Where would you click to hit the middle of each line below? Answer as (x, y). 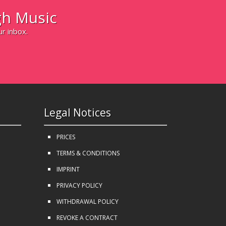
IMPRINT (68, 169)
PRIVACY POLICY (80, 186)
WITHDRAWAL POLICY (88, 202)
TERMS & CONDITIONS (88, 153)
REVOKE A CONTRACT (87, 218)
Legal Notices (78, 113)
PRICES (66, 137)
